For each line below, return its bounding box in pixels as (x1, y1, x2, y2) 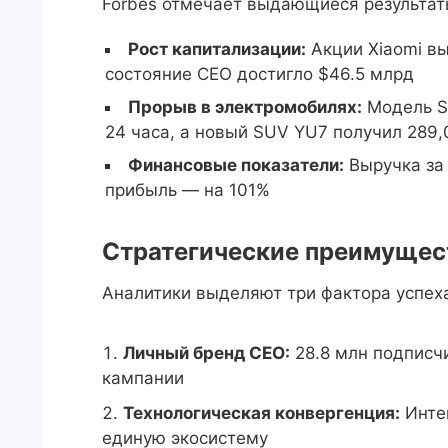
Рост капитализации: (128, 39, 306, 59)
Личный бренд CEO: (123, 343, 290, 363)
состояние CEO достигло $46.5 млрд (105, 64, 414, 84)
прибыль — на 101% (105, 180, 270, 200)
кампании (102, 368, 184, 388)
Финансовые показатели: (128, 155, 344, 175)
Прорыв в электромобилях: (128, 97, 362, 117)
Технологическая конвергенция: (123, 403, 400, 423)
